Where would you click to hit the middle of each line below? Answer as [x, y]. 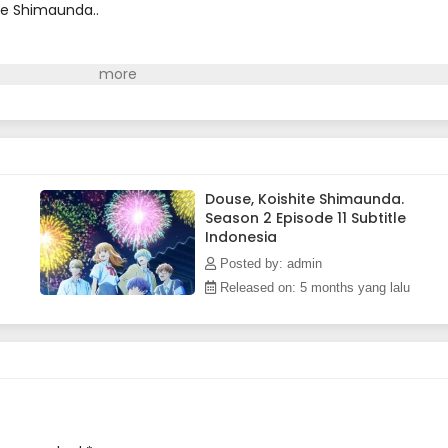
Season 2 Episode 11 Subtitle [305, 218]
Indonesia [241, 237]
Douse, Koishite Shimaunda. [304, 199]
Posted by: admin [269, 264]
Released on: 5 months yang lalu [313, 288]
